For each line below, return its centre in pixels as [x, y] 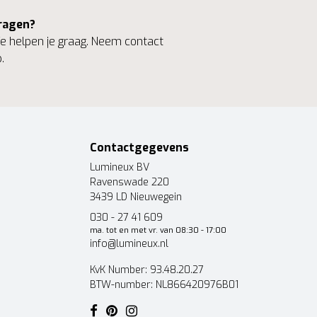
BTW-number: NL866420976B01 [164, 285]
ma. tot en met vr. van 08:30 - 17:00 [158, 230]
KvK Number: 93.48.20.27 [147, 270]
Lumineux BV [120, 167]
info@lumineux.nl [129, 244]
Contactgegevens [139, 148]
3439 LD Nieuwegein [136, 197]
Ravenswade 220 [129, 182]
